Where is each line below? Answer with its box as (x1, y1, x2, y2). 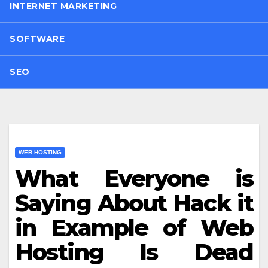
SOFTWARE (10, 33, 65, 44)
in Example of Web (15, 214, 253, 242)
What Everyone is (15, 165, 253, 193)
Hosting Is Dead (15, 238, 253, 266)
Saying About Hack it (15, 189, 253, 217)
